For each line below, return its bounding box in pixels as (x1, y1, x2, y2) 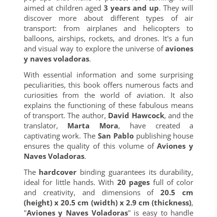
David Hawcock (108, 110, 164, 120)
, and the (164, 110, 194, 120)
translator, (23, 120, 68, 130)
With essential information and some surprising (23, 69, 194, 79)
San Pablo (98, 130, 134, 140)
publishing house (133, 130, 194, 140)
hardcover (39, 167, 77, 177)
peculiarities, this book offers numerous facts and (23, 79, 194, 90)
